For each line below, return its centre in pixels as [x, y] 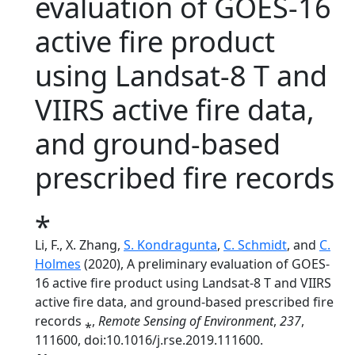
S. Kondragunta [170, 245]
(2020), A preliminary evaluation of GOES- [205, 264]
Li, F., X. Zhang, [79, 245]
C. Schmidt [255, 245]
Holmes [58, 264]
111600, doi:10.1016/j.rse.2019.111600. [149, 340]
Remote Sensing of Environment [186, 321]
